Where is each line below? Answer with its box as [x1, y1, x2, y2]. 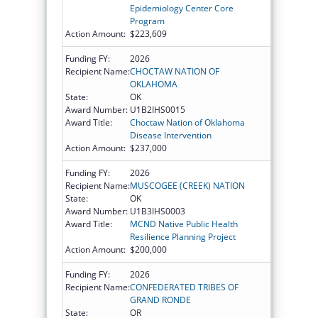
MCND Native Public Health [130, 217, 238, 230]
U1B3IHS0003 [130, 204, 185, 217]
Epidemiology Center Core [130, 1, 234, 14]
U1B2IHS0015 [130, 103, 185, 116]
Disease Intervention [130, 128, 212, 141]
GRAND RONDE [130, 293, 191, 306]
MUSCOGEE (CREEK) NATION [130, 179, 245, 192]
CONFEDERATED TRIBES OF [130, 280, 238, 293]
